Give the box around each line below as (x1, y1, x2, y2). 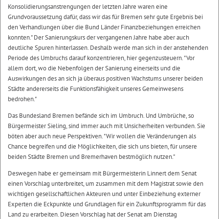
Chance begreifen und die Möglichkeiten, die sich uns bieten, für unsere (8, 142, 197, 151)
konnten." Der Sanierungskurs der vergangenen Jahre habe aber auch (8, 33, 189, 42)
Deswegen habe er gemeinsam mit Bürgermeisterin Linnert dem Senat (8, 169, 197, 177)
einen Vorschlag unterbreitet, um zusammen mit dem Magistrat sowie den (8, 179, 203, 188)
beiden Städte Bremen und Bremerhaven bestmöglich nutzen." (8, 152, 175, 161)
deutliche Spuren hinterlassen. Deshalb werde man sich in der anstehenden (8, 43, 208, 52)
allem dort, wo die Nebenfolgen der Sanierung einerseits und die (8, 64, 180, 72)
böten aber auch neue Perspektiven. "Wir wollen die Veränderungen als (8, 131, 196, 140)
